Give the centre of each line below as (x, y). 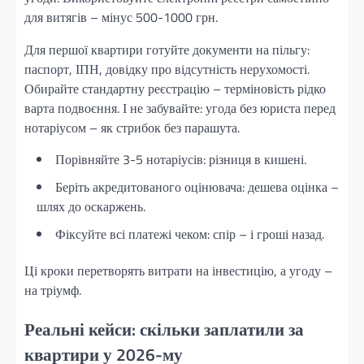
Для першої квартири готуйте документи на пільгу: (167, 50)
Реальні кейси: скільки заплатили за (164, 329)
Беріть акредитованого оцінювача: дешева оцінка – (197, 187)
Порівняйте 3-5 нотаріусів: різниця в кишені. (181, 160)
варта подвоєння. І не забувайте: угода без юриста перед (180, 108)
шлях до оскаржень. (91, 207)
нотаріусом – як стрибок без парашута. (132, 128)
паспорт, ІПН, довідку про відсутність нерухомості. (167, 69)
